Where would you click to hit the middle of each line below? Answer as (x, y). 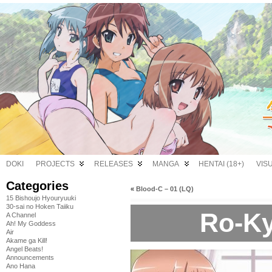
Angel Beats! (25, 249)
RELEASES (114, 164)
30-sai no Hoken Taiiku (40, 206)
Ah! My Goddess (31, 223)
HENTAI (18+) (221, 164)
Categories (37, 186)
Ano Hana (21, 266)
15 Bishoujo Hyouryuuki (41, 198)
